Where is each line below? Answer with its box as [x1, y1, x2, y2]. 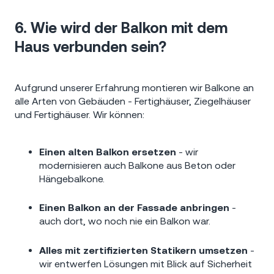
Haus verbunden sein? [15, 38, 166, 55]
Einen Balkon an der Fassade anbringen [39, 202, 229, 213]
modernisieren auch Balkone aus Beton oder [39, 159, 235, 171]
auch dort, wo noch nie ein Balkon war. [39, 215, 210, 227]
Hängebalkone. [39, 172, 105, 184]
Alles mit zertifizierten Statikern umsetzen [39, 245, 248, 256]
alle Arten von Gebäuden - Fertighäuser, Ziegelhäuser [15, 95, 251, 107]
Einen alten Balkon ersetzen [39, 146, 176, 157]
